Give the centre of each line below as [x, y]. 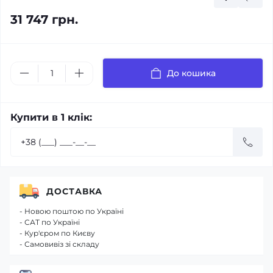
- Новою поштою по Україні [72, 211]
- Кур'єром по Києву [57, 233]
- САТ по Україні [50, 222]
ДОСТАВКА [74, 191]
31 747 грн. [44, 19]
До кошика [191, 73]
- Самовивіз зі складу [59, 244]
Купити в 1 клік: [51, 117]
